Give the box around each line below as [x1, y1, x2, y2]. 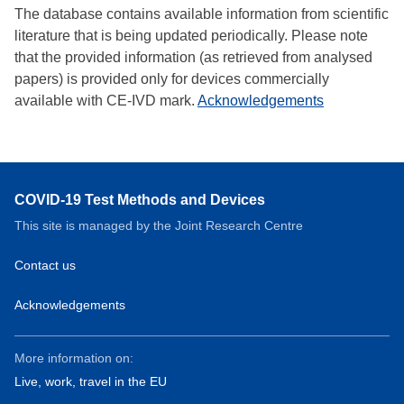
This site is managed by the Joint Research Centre [14, 217, 303, 233]
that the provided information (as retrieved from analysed [14, 49, 372, 65]
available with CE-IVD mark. [14, 92, 197, 108]
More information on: [14, 350, 133, 365]
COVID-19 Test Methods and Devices [14, 191, 265, 207]
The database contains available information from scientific [14, 5, 389, 22]
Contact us [14, 257, 76, 272]
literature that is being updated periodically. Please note [14, 27, 368, 43]
